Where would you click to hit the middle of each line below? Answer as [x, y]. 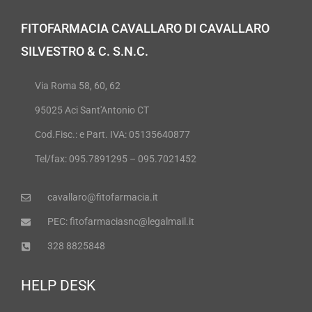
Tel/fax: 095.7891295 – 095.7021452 [116, 159]
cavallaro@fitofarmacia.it [102, 197]
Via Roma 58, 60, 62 [78, 86]
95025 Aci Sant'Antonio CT [92, 110]
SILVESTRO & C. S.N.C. [85, 51]
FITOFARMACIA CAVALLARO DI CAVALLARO [145, 28]
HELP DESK [58, 286]
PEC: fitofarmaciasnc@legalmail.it [120, 222]
